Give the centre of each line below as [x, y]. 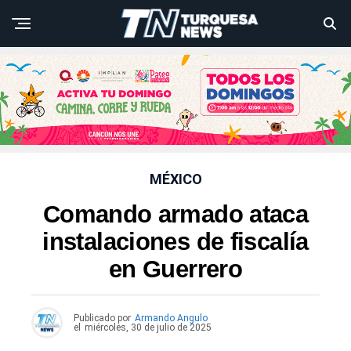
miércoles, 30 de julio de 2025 [148, 328]
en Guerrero [175, 270]
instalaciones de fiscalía [175, 242]
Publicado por [102, 318]
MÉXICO [175, 179]
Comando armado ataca [175, 215]
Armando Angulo [171, 318]
